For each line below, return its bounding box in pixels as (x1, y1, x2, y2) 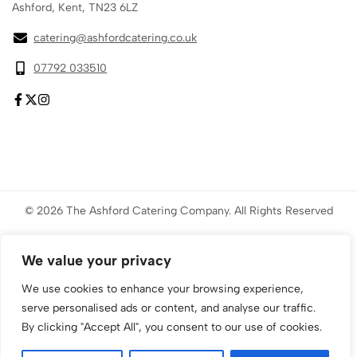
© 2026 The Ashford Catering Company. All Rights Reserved (24, 203, 333, 218)
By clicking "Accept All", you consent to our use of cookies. (22, 320, 322, 334)
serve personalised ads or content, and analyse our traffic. (22, 301, 316, 315)
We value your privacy (22, 252, 171, 269)
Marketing (212, 239, 267, 253)
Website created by (90, 239, 194, 253)
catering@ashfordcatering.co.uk (33, 30, 198, 45)
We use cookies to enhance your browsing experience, (22, 282, 304, 296)
